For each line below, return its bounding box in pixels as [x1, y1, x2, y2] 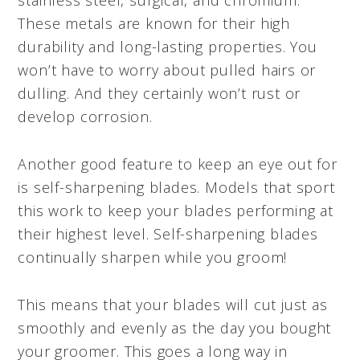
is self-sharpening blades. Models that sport [18, 177, 335, 197]
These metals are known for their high [18, 13, 290, 33]
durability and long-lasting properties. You [18, 36, 317, 56]
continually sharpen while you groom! [18, 247, 288, 267]
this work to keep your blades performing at [18, 200, 333, 220]
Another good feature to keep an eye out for [18, 153, 337, 174]
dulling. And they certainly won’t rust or [18, 83, 301, 103]
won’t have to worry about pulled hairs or [18, 59, 317, 80]
